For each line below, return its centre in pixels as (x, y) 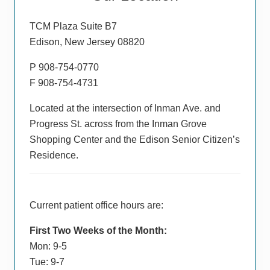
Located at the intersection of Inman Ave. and (125, 108)
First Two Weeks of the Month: (98, 231)
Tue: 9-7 (47, 262)
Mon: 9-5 (48, 246)
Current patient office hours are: (96, 206)
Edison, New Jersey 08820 (87, 42)
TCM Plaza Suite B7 (73, 27)
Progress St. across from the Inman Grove (118, 124)
